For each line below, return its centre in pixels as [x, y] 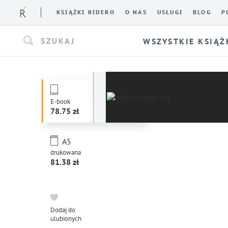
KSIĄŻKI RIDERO [86, 12]
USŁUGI [170, 12]
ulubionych [66, 219]
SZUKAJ [58, 40]
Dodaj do [63, 210]
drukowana [66, 152]
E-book [60, 102]
